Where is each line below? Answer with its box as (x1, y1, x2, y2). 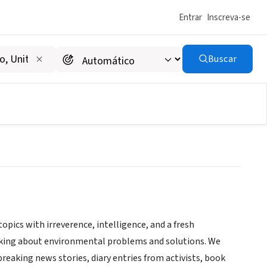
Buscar (207, 52, 237, 66)
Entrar (179, 11, 202, 24)
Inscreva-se (207, 11, 250, 24)
